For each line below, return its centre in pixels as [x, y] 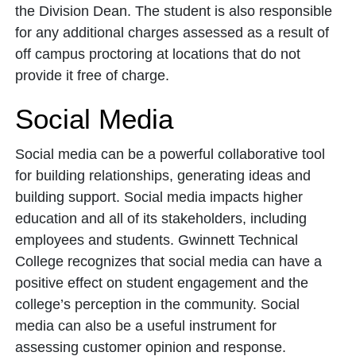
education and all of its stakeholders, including [161, 219]
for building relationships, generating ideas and [163, 176]
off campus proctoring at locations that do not [158, 54]
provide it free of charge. [94, 75]
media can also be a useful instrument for [146, 326]
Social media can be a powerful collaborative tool [170, 154]
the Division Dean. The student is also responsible [174, 11]
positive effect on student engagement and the [162, 283]
